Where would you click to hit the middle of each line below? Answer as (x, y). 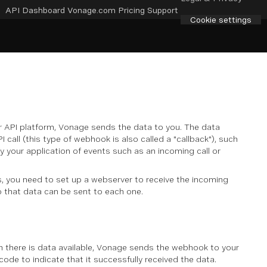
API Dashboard (35, 10)
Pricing (131, 10)
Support (163, 10)
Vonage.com (91, 10)
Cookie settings (221, 20)
